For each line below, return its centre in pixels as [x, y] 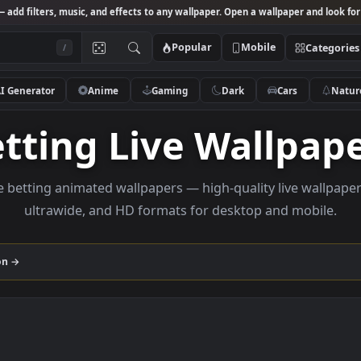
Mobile [328, 52]
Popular [253, 52]
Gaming [229, 100]
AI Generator [67, 100]
